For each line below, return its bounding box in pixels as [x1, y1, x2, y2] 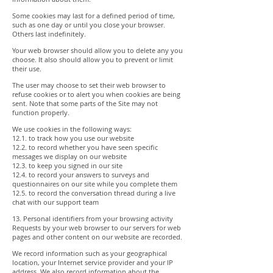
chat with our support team [12, 197, 99, 207]
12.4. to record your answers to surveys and [12, 170, 149, 179]
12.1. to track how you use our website [12, 133, 134, 143]
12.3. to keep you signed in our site [12, 161, 122, 170]
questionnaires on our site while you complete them [12, 179, 177, 188]
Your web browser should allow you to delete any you [12, 46, 183, 55]
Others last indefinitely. [12, 29, 86, 38]
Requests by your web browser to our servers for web [12, 223, 181, 232]
